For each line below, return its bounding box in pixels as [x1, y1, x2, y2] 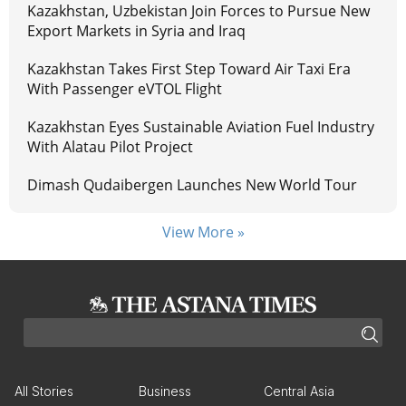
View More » [161, 222, 245, 243]
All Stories [14, 383, 73, 400]
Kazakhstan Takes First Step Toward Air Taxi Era [27, 59, 351, 80]
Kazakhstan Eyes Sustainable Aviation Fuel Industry [27, 117, 374, 138]
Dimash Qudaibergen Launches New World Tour [27, 175, 357, 196]
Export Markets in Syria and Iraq [27, 21, 246, 42]
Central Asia [263, 383, 334, 400]
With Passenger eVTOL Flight [27, 79, 222, 100]
